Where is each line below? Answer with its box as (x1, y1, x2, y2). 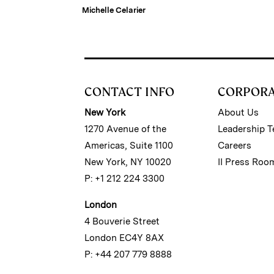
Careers (218, 139, 252, 151)
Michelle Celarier (82, 5, 146, 15)
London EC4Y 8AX (84, 232, 164, 243)
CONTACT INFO (84, 83, 174, 100)
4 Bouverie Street (84, 215, 160, 227)
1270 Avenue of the (84, 123, 166, 135)
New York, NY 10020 (84, 156, 171, 168)
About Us (218, 106, 259, 118)
